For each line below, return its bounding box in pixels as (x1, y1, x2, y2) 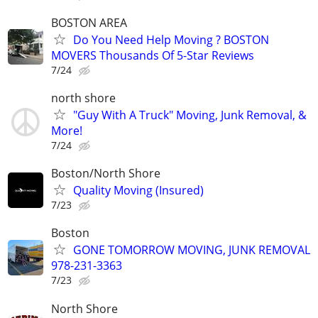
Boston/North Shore (51, 165, 160, 182)
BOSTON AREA (51, 14, 127, 31)
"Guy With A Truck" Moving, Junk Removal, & (73, 106, 307, 123)
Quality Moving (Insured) (73, 182, 204, 199)
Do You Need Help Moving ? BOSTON (73, 31, 269, 48)
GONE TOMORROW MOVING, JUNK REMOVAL (73, 242, 310, 258)
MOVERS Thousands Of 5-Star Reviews (51, 47, 254, 63)
